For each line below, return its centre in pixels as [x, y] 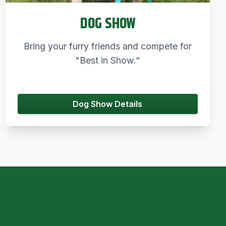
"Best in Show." [107, 60]
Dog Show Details [108, 104]
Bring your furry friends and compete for [107, 46]
